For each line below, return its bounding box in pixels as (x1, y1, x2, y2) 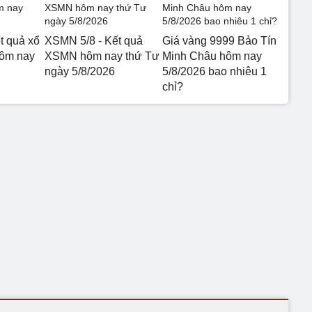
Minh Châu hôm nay (162, 50, 262, 62)
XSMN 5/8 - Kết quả (45, 35, 143, 47)
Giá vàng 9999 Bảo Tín (162, 35, 276, 47)
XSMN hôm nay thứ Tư (45, 50, 159, 62)
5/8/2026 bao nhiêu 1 (162, 65, 267, 77)
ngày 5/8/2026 (45, 65, 115, 77)
